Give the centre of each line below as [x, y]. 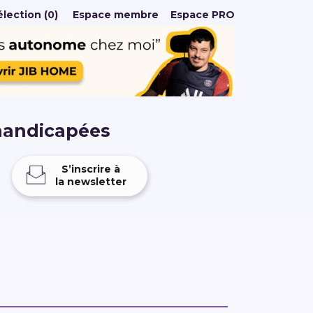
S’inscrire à [90, 169]
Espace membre [116, 15]
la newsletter [90, 182]
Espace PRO [203, 15]
